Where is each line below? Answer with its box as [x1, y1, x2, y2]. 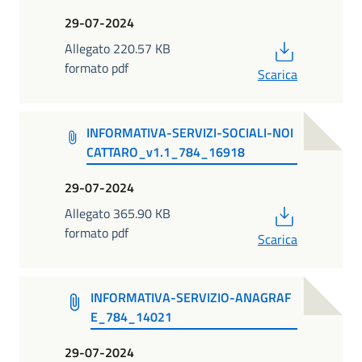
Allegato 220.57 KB [65, 38, 170, 58]
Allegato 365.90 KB [65, 203, 170, 223]
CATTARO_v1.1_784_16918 [86, 142, 245, 162]
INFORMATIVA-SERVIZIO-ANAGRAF [90, 287, 291, 307]
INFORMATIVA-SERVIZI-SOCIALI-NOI [86, 123, 293, 143]
